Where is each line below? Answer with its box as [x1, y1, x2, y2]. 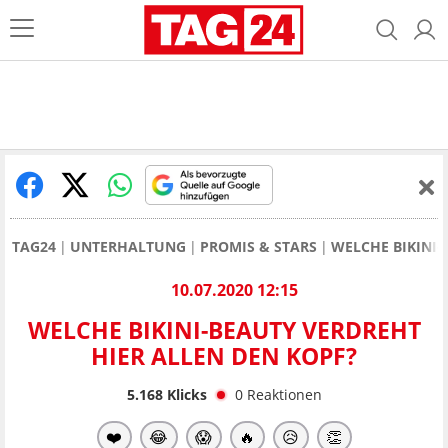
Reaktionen [246, 384, 322, 404]
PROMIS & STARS [200, 237, 317, 256]
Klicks [162, 384, 207, 404]
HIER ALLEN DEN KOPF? [91, 340, 357, 373]
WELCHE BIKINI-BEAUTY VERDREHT [27, 314, 421, 347]
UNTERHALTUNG [70, 237, 186, 256]
